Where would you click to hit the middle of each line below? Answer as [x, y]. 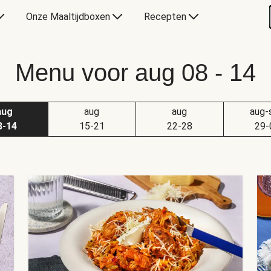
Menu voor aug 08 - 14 [135, 73]
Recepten [165, 17]
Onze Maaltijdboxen [68, 17]
